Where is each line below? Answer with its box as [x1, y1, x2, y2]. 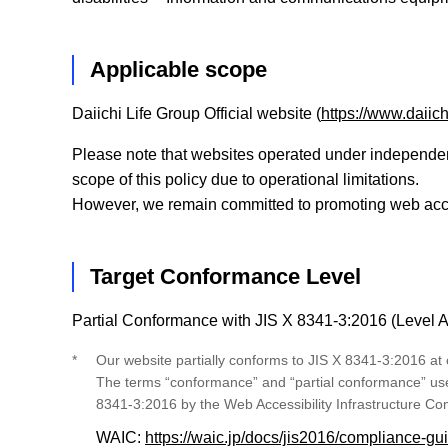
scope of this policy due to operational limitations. [72, 171, 419, 189]
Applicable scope [90, 57, 267, 83]
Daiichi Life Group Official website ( [72, 105, 321, 123]
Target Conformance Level [90, 264, 361, 290]
